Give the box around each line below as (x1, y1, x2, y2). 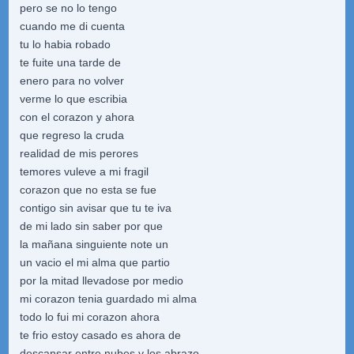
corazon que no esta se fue (19, 183, 156, 196)
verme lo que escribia (19, 92, 127, 105)
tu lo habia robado (19, 38, 111, 51)
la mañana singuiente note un (19, 238, 168, 250)
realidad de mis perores (19, 147, 138, 160)
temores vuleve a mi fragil (19, 165, 149, 178)
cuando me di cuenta (19, 20, 125, 32)
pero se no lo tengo (19, 2, 117, 14)
